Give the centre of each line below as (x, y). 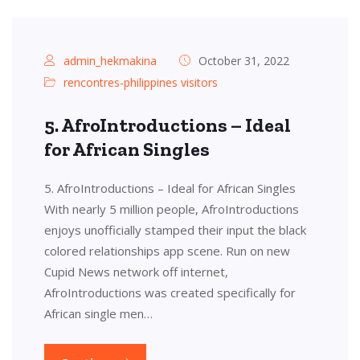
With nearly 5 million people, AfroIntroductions (172, 209)
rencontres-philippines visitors (141, 83)
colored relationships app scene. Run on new (167, 251)
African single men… (98, 314)
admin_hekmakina (110, 61)
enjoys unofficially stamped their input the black (175, 230)
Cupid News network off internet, (136, 272)
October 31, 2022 (242, 61)
